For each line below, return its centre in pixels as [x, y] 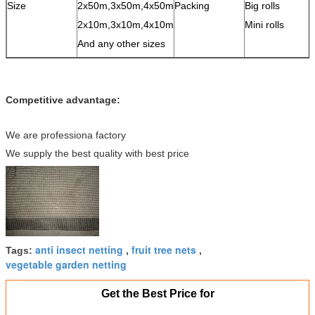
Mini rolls [264, 24]
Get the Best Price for [157, 293]
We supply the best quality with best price [97, 153]
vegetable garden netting [66, 264]
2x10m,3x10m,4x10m [126, 24]
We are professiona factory [66, 135]
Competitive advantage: [63, 99]
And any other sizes [121, 43]
